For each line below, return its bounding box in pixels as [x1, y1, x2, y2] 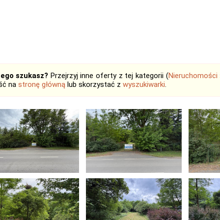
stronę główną [18, 80, 65, 89]
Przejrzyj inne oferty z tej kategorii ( [48, 71, 168, 80]
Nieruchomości [168, 71, 218, 80]
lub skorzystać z [65, 80, 123, 89]
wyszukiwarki [123, 80, 165, 89]
